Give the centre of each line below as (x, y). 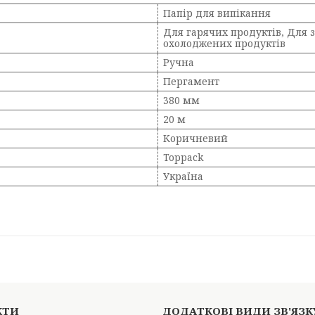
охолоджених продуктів (224, 43)
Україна (183, 176)
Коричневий (195, 138)
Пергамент (191, 81)
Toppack (183, 157)
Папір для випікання (217, 13)
